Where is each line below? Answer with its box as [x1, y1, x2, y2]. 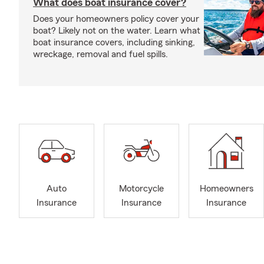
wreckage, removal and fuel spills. [33, 49, 168, 59]
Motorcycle [119, 184, 164, 194]
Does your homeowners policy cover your [33, 14, 199, 24]
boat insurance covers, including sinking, [33, 38, 195, 47]
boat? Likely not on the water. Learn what [33, 26, 200, 35]
